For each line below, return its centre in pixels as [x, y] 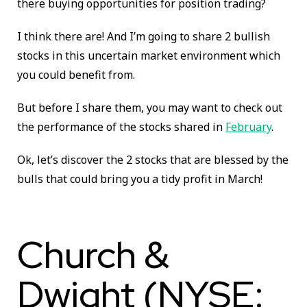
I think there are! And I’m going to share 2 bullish [144, 36]
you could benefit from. [76, 74]
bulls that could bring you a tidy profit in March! [140, 179]
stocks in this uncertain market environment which [149, 55]
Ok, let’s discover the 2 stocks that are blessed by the [153, 159]
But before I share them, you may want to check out [150, 107]
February [248, 126]
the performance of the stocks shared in [121, 126]
